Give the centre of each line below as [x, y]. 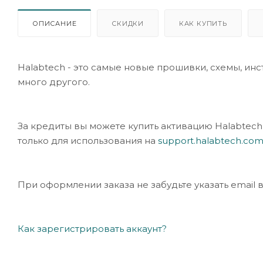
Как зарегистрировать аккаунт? [92, 228]
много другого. [54, 82]
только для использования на [88, 140]
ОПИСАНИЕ [55, 23]
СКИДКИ [128, 23]
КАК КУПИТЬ [203, 23]
